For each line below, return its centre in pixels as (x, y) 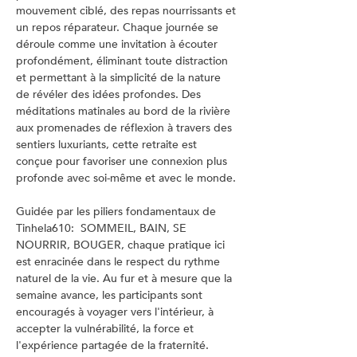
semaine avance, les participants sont (111, 295)
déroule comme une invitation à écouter (118, 44)
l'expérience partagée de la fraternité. (114, 345)
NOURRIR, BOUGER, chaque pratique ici (122, 245)
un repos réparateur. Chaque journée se (119, 27)
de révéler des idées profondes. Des (110, 94)
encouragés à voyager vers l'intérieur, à (116, 312)
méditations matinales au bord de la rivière (125, 111)
